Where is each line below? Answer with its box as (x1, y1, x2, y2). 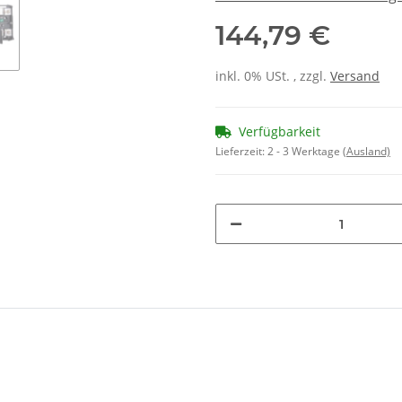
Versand (330, 67, 380, 84)
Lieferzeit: (215, 144, 267, 159)
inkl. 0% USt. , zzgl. (215, 67, 330, 84)
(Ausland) (343, 144, 390, 159)
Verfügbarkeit (239, 123, 320, 140)
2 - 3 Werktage (267, 144, 343, 159)
